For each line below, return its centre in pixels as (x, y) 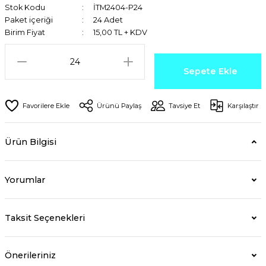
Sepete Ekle (210, 71)
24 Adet (108, 20)
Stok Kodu (25, 7)
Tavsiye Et (184, 106)
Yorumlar (25, 180)
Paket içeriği (29, 20)
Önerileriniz (30, 255)
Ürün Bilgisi (31, 142)
